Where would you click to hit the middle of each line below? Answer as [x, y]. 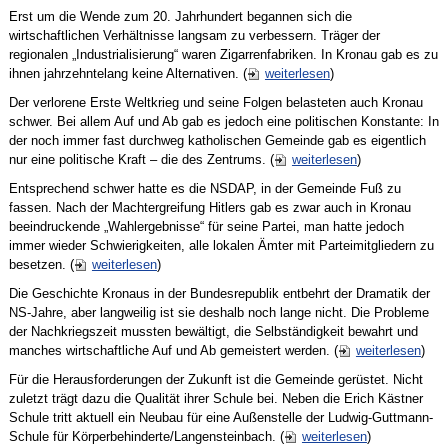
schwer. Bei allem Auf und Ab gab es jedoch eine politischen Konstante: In [223, 122]
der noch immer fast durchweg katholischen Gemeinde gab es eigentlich [217, 141]
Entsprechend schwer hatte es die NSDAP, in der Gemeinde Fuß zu [204, 189]
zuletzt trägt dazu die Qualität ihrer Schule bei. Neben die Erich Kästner [215, 399]
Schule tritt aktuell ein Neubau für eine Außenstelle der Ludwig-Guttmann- [220, 418]
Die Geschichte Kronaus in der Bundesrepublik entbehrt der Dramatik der [219, 294]
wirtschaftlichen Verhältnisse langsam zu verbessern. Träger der [194, 36]
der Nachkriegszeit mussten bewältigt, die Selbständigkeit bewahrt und [213, 332]
